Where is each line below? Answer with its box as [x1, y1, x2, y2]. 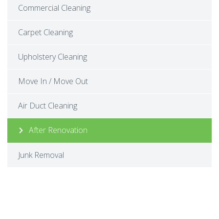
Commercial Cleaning [18, 2, 90, 13]
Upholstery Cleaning [18, 51, 87, 62]
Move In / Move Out [18, 76, 88, 87]
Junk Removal [18, 150, 64, 161]
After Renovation [29, 125, 88, 135]
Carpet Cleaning [18, 27, 73, 38]
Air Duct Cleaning [18, 100, 77, 111]
